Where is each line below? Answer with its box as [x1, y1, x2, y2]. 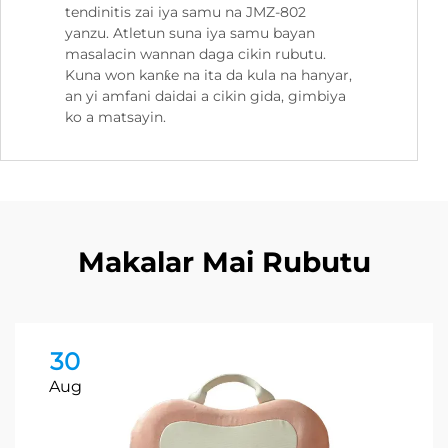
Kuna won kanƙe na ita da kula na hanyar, [65, 66, 352, 85]
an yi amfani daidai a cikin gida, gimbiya [65, 87, 346, 106]
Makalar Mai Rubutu [77, 245, 371, 280]
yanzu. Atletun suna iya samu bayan [65, 24, 315, 43]
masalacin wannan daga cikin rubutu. [65, 45, 326, 64]
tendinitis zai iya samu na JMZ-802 [65, 3, 306, 22]
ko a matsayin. [65, 108, 166, 127]
